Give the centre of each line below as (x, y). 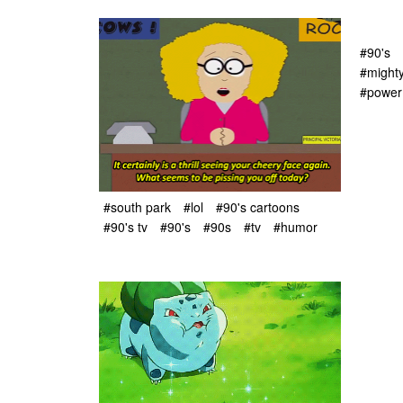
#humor (296, 227)
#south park (137, 206)
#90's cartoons (258, 206)
